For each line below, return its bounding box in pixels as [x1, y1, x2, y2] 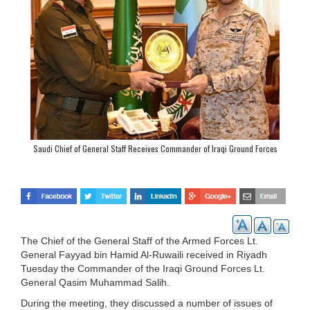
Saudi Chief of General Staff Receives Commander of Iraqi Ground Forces [33, 143, 277, 154]
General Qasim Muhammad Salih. [21, 276, 170, 288]
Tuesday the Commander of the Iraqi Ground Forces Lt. [21, 262, 265, 274]
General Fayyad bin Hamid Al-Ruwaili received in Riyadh [21, 248, 267, 260]
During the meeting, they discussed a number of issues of [21, 297, 273, 309]
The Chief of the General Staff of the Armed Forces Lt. [21, 235, 258, 246]
